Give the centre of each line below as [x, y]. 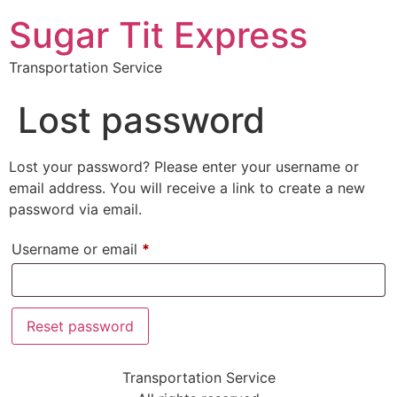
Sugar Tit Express [158, 35]
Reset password [80, 327]
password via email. [75, 209]
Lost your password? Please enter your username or [184, 167]
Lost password [141, 120]
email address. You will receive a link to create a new [187, 188]
